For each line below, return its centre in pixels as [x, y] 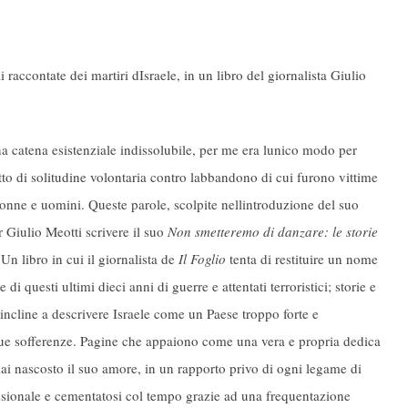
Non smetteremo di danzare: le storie [273, 231]
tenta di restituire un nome [302, 259]
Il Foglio [202, 259]
